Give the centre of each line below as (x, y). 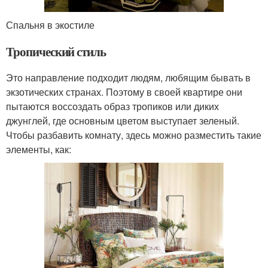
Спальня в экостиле (50, 25)
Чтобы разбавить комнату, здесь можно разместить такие (134, 135)
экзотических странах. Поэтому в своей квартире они (124, 92)
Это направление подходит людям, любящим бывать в (128, 77)
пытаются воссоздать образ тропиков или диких (112, 106)
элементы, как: (39, 149)
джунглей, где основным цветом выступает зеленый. (123, 120)
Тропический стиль (56, 51)
